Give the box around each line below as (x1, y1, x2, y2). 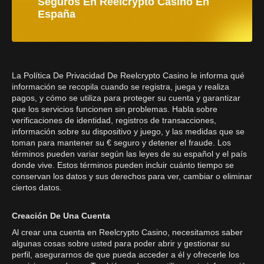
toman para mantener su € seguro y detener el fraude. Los (12, 138, 231, 147)
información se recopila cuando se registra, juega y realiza (12, 82, 229, 91)
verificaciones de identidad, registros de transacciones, (12, 115, 216, 125)
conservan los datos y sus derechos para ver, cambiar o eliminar (12, 171, 252, 181)
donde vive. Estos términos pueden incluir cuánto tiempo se (12, 160, 234, 170)
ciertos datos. (12, 183, 62, 192)
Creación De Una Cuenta (12, 211, 110, 220)
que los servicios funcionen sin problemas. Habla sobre (12, 104, 217, 114)
